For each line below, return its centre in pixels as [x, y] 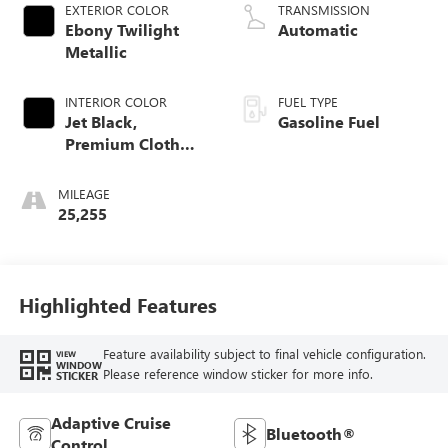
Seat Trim [100, 165]
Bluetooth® [311, 433]
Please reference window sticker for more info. [237, 374]
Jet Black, [100, 121]
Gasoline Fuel [329, 121]
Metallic [95, 51]
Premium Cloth [122, 143]
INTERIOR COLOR [115, 101]
